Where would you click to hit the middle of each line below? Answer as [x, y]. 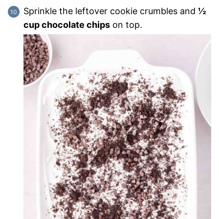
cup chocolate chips [67, 25]
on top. [126, 25]
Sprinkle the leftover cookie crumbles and [111, 11]
